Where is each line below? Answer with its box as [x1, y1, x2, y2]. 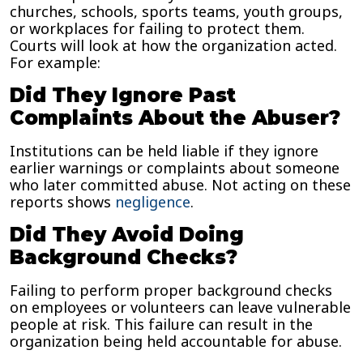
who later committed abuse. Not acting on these [10, 175, 351, 194]
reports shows [10, 192, 111, 211]
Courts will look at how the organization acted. [10, 36, 337, 55]
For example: [10, 53, 100, 72]
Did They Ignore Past [10, 83, 236, 107]
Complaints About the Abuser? [10, 106, 340, 130]
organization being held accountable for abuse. [10, 331, 342, 351]
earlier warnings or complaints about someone [10, 158, 340, 177]
